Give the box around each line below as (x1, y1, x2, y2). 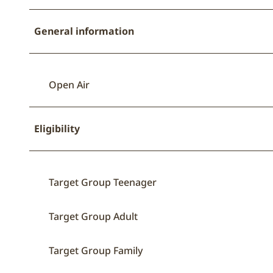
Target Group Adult (49, 210, 138, 224)
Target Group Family (49, 244, 143, 258)
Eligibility (34, 122, 80, 136)
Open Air (49, 78, 90, 92)
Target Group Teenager (49, 175, 157, 190)
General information (34, 24, 134, 38)
